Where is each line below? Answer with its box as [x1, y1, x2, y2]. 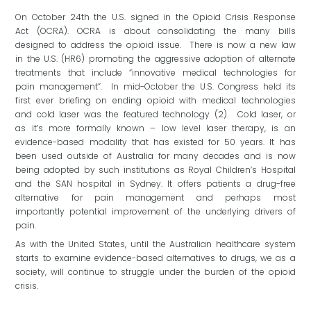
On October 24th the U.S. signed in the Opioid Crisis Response [15, 11, 296, 24]
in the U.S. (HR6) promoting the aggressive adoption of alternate [15, 53, 296, 65]
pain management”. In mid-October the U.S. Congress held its [15, 81, 296, 93]
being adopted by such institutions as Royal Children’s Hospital [15, 164, 296, 176]
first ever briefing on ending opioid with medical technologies [15, 94, 296, 107]
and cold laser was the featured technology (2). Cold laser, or [15, 108, 296, 121]
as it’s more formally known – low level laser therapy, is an [15, 122, 296, 135]
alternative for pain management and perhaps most [15, 192, 296, 204]
